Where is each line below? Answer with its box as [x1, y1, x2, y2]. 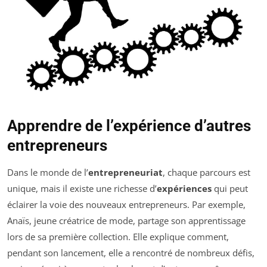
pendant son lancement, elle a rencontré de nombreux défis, [7, 247, 254, 259]
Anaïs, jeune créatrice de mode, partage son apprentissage [7, 215, 246, 227]
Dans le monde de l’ [7, 166, 88, 179]
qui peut [212, 182, 248, 195]
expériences [157, 182, 212, 195]
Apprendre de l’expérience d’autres [7, 117, 251, 135]
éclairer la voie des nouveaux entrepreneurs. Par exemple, [7, 198, 246, 211]
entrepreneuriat [88, 166, 163, 179]
